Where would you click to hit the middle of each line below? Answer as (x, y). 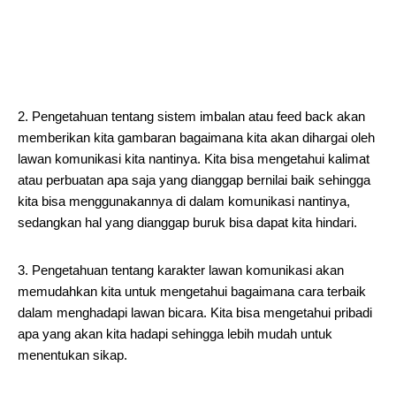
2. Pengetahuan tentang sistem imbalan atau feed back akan (191, 116)
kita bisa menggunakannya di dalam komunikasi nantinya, (184, 201)
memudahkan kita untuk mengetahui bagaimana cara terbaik (192, 291)
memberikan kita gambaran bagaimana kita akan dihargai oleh (196, 137)
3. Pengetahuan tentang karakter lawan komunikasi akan (181, 270)
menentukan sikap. (72, 355)
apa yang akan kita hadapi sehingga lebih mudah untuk (175, 334)
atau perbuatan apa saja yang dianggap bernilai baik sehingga (194, 180)
